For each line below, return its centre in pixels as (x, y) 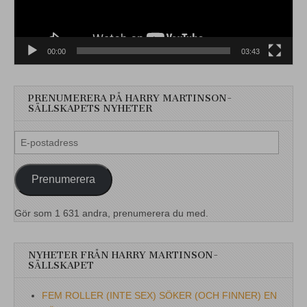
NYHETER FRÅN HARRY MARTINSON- (123, 255)
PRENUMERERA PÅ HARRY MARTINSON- (130, 98)
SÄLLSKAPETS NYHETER (90, 108)
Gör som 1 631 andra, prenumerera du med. (111, 213)
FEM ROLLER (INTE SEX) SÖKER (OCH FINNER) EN (159, 295)
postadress (38, 153)
